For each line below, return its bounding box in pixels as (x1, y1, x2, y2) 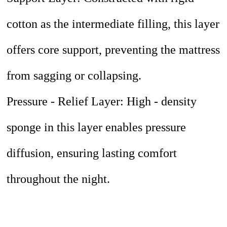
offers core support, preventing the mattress (7, 43, 220, 57)
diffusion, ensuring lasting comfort (7, 146, 177, 160)
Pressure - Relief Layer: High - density (7, 95, 197, 108)
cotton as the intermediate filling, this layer (7, 17, 220, 31)
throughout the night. (7, 172, 110, 186)
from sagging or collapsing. (7, 69, 142, 83)
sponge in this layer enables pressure (7, 121, 186, 134)
